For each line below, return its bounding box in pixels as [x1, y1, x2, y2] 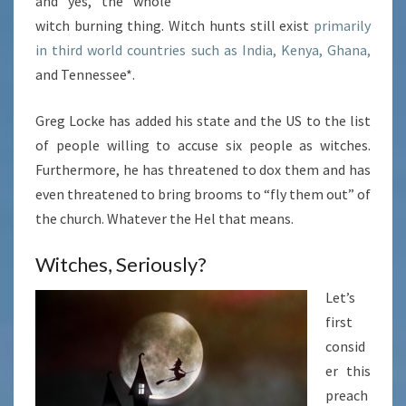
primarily [314, 16, 371, 35]
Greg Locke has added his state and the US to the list [35, 111, 371, 130]
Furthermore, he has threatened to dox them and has [35, 160, 371, 179]
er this [325, 362, 371, 381]
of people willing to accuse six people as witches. [35, 136, 371, 155]
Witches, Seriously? [35, 252, 207, 277]
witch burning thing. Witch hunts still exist [35, 16, 314, 35]
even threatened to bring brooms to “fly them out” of [35, 185, 371, 204]
